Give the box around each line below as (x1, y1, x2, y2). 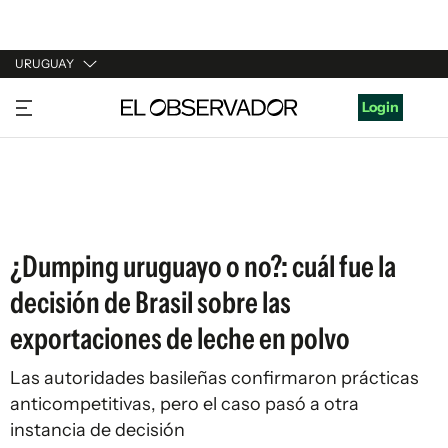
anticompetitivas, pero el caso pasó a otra (10, 393, 359, 415)
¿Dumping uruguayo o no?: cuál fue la (10, 248, 396, 285)
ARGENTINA (15, 130, 97, 148)
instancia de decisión (10, 419, 185, 441)
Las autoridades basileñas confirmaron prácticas (10, 367, 419, 389)
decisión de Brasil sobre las (10, 284, 291, 321)
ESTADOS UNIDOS (15, 206, 138, 224)
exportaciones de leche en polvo (10, 320, 350, 357)
